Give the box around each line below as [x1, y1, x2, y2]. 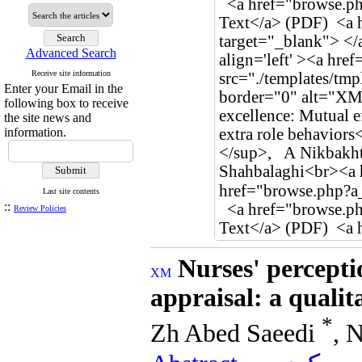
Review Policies [14, 204, 66, 213]
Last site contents [42, 187, 99, 196]
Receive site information [31, 69, 111, 78]
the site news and [4, 111, 91, 124]
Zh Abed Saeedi [150, 318, 322, 347]
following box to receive [4, 96, 128, 110]
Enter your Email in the [4, 82, 123, 95]
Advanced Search [25, 46, 116, 60]
